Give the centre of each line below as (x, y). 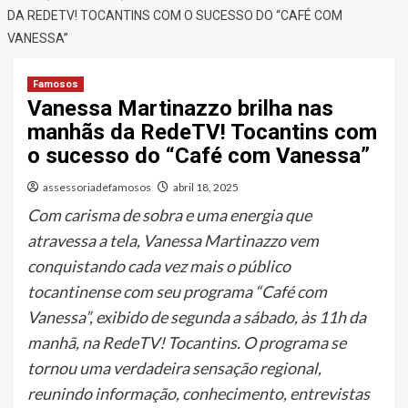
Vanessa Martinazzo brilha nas (180, 108)
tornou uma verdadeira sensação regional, (174, 367)
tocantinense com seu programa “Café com (177, 291)
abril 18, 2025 (206, 187)
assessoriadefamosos (97, 187)
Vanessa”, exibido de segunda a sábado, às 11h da (197, 316)
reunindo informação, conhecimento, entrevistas (199, 393)
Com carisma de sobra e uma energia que (169, 214)
